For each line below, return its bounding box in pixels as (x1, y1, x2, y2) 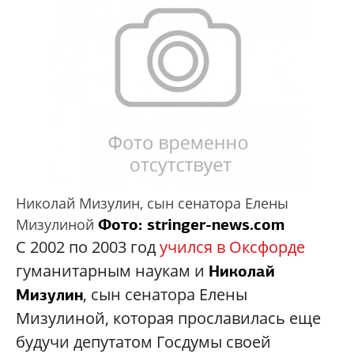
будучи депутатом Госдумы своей (16, 330, 271, 352)
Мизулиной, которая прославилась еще (16, 307, 321, 329)
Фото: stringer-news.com (98, 213, 284, 235)
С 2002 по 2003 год (16, 235, 160, 258)
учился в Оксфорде (160, 235, 305, 258)
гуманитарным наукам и (16, 259, 209, 281)
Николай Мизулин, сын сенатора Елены (16, 193, 288, 213)
